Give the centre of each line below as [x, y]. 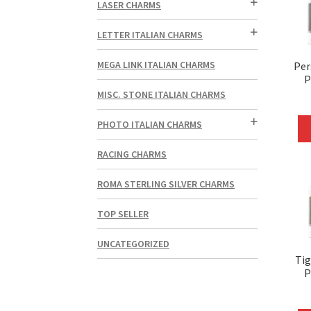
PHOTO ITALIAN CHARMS [150, 125]
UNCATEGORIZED [134, 244]
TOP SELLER [123, 214]
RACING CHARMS [132, 154]
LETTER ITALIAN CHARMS [150, 35]
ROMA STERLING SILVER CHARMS [166, 184]
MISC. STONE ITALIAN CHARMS [162, 95]
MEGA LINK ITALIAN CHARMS [157, 65]
